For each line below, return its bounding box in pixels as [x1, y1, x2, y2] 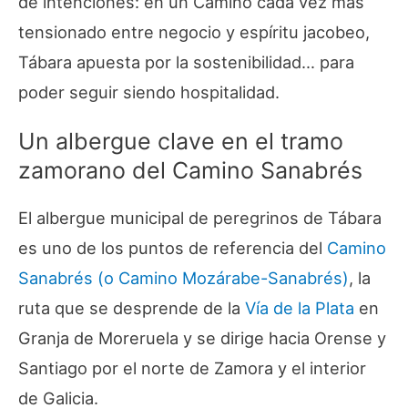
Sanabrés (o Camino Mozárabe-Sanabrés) [18, 268, 349, 289]
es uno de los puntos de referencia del [18, 238, 327, 259]
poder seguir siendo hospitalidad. [18, 82, 280, 103]
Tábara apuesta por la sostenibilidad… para [18, 52, 354, 73]
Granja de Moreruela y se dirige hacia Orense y [18, 328, 386, 349]
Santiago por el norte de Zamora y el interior [18, 358, 366, 379]
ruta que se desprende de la [18, 298, 245, 319]
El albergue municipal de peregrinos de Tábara [18, 208, 382, 229]
